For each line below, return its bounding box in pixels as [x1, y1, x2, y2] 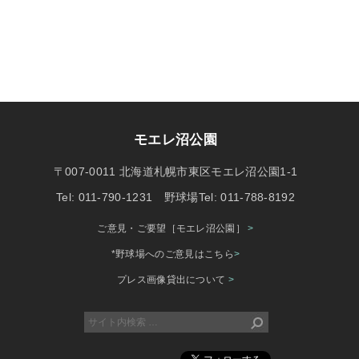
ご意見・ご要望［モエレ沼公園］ [97, 223, 248, 234]
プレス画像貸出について [116, 274, 228, 285]
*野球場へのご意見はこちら [111, 248, 234, 260]
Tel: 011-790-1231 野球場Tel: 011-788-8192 [55, 191, 296, 204]
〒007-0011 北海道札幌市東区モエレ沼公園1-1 [53, 165, 298, 178]
